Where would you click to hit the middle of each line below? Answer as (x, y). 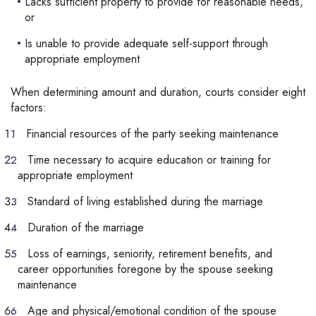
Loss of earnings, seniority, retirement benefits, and (150, 254)
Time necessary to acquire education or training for (149, 160)
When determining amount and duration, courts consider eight (158, 92)
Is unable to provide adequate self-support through (146, 43)
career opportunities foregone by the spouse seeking (145, 269)
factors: (29, 108)
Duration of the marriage (86, 227)
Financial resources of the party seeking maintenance (152, 134)
